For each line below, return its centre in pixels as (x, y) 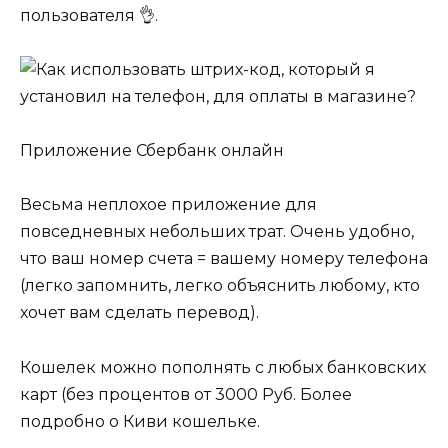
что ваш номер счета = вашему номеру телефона (224, 259)
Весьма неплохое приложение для (168, 205)
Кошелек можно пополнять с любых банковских (223, 367)
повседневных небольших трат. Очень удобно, (217, 232)
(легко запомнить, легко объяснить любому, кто (220, 286)
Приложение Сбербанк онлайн (152, 151)
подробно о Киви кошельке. (140, 421)
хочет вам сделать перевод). (139, 313)
